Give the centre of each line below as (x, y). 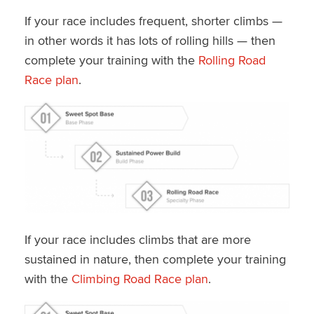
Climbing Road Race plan (139, 279)
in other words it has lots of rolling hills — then (150, 40)
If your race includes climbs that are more (137, 240)
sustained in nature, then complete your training (155, 259)
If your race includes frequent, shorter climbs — (153, 20)
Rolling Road (232, 60)
